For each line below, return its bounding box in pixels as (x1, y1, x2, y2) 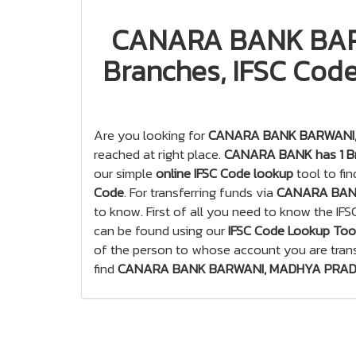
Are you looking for (94, 125, 208, 145)
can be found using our (94, 220, 228, 241)
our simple (94, 163, 156, 184)
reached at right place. (94, 144, 224, 164)
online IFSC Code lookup (156, 163, 293, 184)
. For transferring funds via (124, 182, 277, 203)
